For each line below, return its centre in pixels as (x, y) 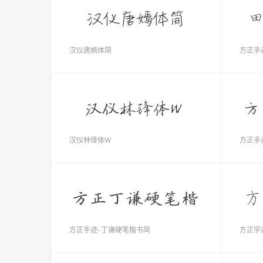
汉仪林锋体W (90, 140)
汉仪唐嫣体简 (90, 50)
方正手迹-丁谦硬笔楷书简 (110, 230)
